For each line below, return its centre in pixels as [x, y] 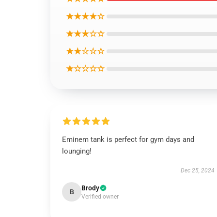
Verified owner [100, 197]
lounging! [77, 151]
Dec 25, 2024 [197, 170]
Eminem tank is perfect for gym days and [128, 139]
